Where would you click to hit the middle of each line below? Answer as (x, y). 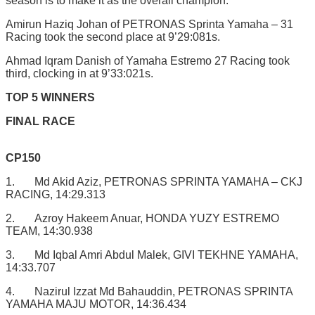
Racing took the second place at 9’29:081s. (113, 37)
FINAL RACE (40, 121)
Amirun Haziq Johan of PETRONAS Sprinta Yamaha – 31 (149, 24)
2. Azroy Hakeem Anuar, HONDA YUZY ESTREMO (142, 218)
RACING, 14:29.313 (56, 194)
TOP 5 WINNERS (50, 97)
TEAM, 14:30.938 (49, 231)
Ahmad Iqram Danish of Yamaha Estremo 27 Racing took (148, 60)
